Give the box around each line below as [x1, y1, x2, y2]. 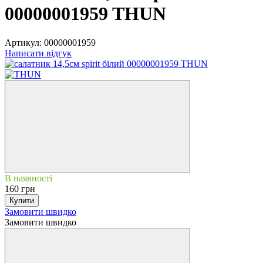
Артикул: [5, 37, 42, 48]
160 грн [5, 183, 35, 194]
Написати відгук [5, 48, 72, 58]
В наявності [5, 173, 52, 183]
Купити [9, 195, 34, 205]
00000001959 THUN [5, 3, 166, 25]
